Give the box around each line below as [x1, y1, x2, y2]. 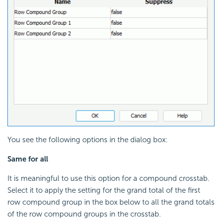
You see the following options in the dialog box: [7, 135, 167, 144]
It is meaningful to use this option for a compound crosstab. [7, 173, 210, 183]
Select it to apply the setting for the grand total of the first [7, 185, 200, 195]
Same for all [7, 154, 48, 164]
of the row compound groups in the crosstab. [7, 209, 161, 219]
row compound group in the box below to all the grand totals [7, 197, 215, 207]
